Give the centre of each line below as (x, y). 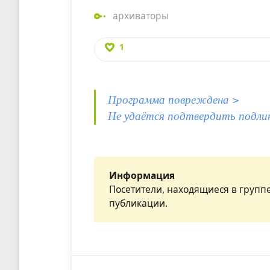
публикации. (139, 203)
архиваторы (141, 16)
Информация (142, 176)
